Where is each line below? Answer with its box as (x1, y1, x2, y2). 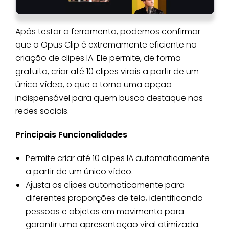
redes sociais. (15, 105, 69, 118)
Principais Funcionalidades (15, 129, 127, 141)
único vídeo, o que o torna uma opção (15, 79, 172, 91)
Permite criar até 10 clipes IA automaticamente (26, 152, 210, 165)
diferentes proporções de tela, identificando (26, 192, 203, 204)
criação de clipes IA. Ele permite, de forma (15, 52, 181, 64)
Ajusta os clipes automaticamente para (26, 179, 185, 191)
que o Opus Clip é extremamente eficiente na (15, 39, 197, 51)
